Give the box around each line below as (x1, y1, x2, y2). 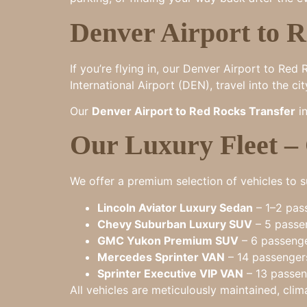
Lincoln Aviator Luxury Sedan (97, 200, 253, 214)
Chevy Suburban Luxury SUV (97, 217, 252, 231)
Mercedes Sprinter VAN (97, 249, 225, 264)
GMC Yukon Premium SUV (97, 233, 238, 247)
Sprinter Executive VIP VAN (97, 266, 243, 280)
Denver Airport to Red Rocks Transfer (92, 103, 295, 118)
